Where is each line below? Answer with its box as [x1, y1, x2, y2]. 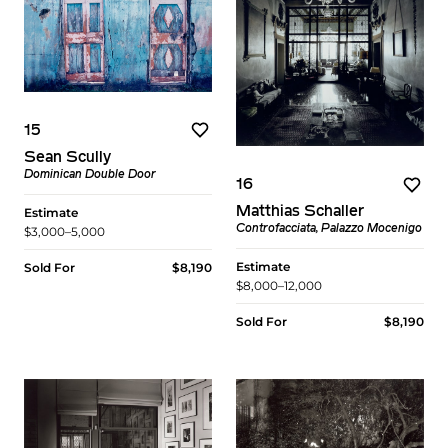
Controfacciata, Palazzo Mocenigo [236, 223, 422, 236]
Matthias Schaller [236, 204, 364, 221]
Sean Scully [24, 149, 111, 166]
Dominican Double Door [24, 168, 156, 181]
